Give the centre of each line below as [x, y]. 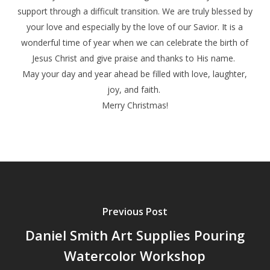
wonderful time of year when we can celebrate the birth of [135, 43]
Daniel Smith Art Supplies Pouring [135, 235]
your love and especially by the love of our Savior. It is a [135, 27]
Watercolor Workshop [135, 255]
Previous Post [135, 211]
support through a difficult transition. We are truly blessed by [135, 11]
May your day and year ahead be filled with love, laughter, [135, 74]
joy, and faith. [135, 90]
